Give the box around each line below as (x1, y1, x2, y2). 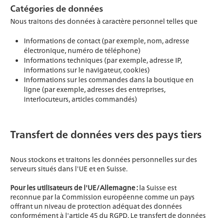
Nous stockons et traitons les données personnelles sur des (10, 154, 197, 164)
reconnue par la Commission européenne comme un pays (10, 192, 195, 201)
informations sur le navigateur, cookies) (24, 65, 150, 74)
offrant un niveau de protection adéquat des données (10, 201, 182, 211)
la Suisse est (139, 182, 177, 192)
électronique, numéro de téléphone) (24, 45, 141, 55)
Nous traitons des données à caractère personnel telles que (10, 16, 198, 26)
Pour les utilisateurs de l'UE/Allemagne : (10, 182, 139, 192)
